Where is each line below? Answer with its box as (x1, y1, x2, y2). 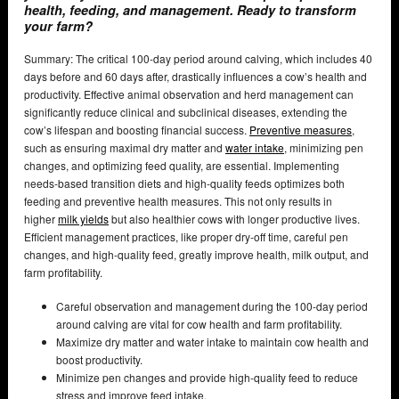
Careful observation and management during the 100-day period (56, 297, 368, 313)
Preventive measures (249, 121, 352, 137)
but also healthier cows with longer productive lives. (109, 210, 360, 226)
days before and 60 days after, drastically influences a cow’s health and (24, 68, 367, 84)
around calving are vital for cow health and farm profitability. (56, 315, 342, 331)
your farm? (24, 16, 93, 35)
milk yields (58, 210, 109, 226)
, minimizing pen (284, 139, 363, 155)
